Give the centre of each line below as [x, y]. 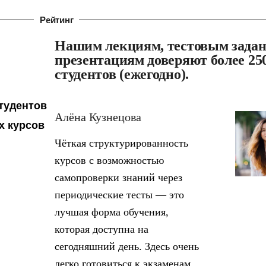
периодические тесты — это [120, 195]
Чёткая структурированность [122, 143]
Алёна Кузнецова [98, 117]
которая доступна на [102, 229]
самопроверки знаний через [119, 178]
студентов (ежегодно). [122, 75]
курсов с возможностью [110, 161]
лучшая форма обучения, [112, 212]
